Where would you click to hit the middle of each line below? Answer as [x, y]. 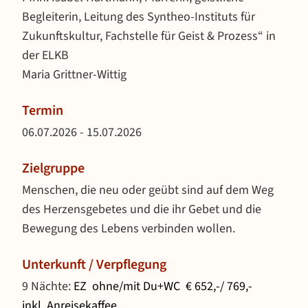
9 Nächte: [48, 286]
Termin [43, 111]
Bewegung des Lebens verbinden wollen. [129, 229]
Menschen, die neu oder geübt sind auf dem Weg [148, 190]
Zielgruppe [53, 168]
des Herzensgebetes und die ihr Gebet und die [142, 209]
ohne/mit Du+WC [136, 286]
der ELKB [45, 55]
